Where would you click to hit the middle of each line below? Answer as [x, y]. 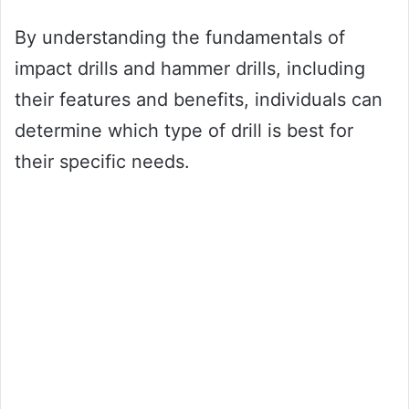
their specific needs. [102, 161]
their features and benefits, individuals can [199, 99]
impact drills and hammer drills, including [190, 68]
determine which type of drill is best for [184, 130]
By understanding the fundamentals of [180, 37]
